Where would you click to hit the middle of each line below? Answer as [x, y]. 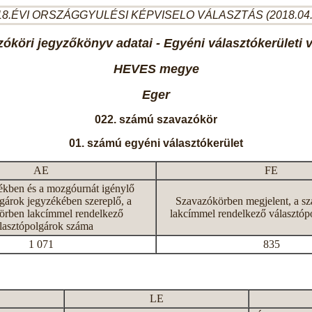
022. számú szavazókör [156, 119]
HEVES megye [156, 69]
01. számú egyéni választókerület [156, 143]
